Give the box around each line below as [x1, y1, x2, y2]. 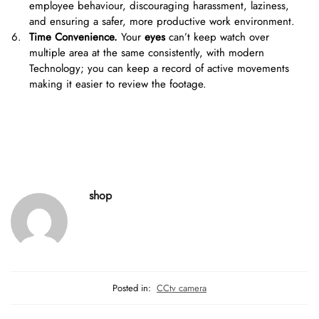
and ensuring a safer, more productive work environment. [29, 14, 295, 30]
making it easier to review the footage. [29, 76, 206, 93]
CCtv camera [157, 281, 206, 296]
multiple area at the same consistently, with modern [29, 45, 264, 61]
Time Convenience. [29, 29, 121, 46]
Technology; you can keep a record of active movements [29, 61, 289, 77]
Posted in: [113, 281, 151, 296]
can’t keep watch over [169, 29, 269, 46]
